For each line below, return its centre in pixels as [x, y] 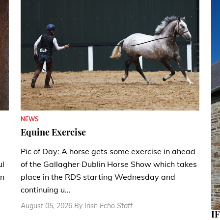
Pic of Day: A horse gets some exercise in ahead [108, 151]
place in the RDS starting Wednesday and [98, 177]
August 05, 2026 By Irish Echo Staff [77, 206]
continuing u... [46, 190]
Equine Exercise [53, 132]
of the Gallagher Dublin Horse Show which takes [109, 164]
